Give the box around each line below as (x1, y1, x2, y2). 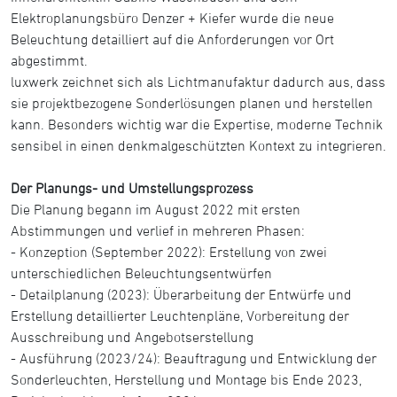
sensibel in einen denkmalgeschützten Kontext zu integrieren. (11, 137, 386, 153)
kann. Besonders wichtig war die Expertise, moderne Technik (11, 116, 383, 132)
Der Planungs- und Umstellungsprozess (11, 180, 253, 196)
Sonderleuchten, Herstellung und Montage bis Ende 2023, (11, 371, 362, 387)
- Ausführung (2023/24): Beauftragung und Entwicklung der (11, 350, 377, 366)
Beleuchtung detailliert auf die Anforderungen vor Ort (11, 31, 334, 47)
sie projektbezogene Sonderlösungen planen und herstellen (11, 95, 373, 111)
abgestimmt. (11, 52, 88, 68)
